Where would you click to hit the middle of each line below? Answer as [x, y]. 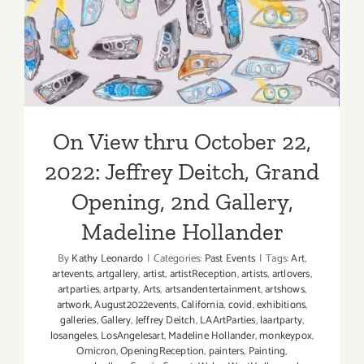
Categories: [179, 259]
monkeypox [286, 336]
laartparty [281, 321]
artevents [73, 275]
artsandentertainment [212, 290]
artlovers [291, 275]
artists [254, 275]
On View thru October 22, [182, 142]
